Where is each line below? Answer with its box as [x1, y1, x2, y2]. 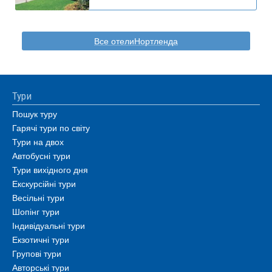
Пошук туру [12, 107, 57, 120]
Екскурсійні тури [12, 177, 76, 189]
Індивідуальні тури [12, 219, 85, 231]
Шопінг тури [12, 205, 59, 217]
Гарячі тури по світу [12, 121, 90, 134]
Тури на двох [12, 135, 64, 148]
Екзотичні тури [12, 233, 69, 245]
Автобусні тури [12, 149, 70, 161]
